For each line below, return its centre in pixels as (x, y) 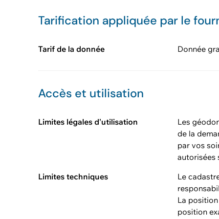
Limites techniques (73, 176)
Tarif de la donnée (71, 49)
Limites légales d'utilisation (88, 122)
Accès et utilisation (91, 93)
